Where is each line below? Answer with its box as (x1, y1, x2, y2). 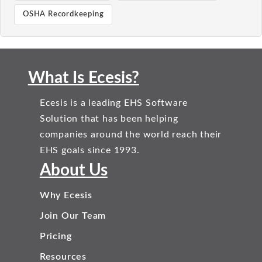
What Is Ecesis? (27, 70, 139, 86)
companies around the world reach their (39, 130, 222, 139)
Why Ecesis (39, 191, 92, 200)
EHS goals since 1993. (39, 146, 140, 155)
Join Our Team (39, 211, 106, 220)
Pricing (39, 232, 72, 241)
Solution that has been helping (39, 114, 178, 123)
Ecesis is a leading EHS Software (39, 98, 188, 108)
